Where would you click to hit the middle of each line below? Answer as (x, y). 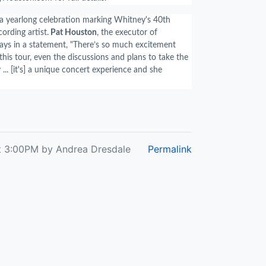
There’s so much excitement (124, 45)
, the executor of (127, 33)
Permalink (170, 149)
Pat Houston (73, 33)
